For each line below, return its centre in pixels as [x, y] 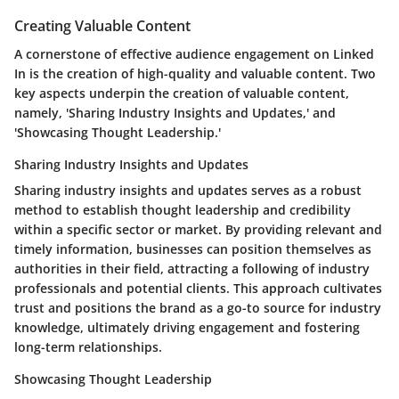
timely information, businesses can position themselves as [193, 249]
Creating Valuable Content [102, 25]
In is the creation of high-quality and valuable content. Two [195, 74]
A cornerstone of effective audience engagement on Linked [194, 54]
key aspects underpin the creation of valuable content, [182, 94]
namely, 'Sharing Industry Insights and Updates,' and [175, 113]
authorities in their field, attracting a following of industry [192, 269]
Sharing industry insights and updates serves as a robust [188, 191]
